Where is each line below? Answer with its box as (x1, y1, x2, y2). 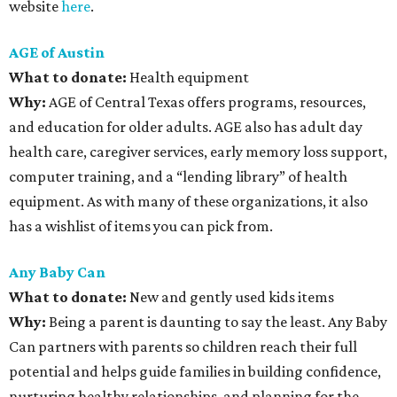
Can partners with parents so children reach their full (9, 338, 357, 355)
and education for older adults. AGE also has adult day (9, 118, 362, 136)
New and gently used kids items (127, 288, 334, 306)
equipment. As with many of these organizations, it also (9, 192, 368, 210)
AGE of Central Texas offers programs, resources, (49, 93, 366, 111)
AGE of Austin (9, 43, 105, 61)
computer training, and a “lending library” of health (9, 167, 347, 185)
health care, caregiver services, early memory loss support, (9, 143, 387, 160)
